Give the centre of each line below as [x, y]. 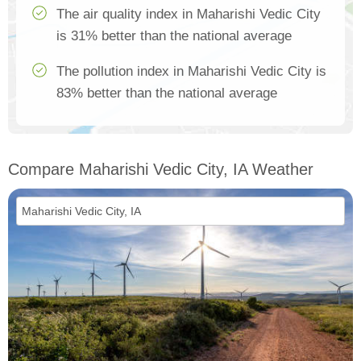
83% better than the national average [167, 93]
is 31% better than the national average [174, 36]
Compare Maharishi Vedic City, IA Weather [161, 169]
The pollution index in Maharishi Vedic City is [191, 71]
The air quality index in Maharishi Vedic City [189, 14]
